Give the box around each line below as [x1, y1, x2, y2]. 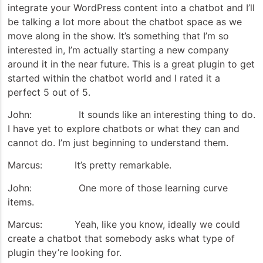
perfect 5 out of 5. [8, 86, 90, 98]
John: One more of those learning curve [8, 181, 228, 194]
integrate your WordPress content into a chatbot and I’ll [8, 1, 255, 14]
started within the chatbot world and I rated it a [8, 72, 220, 84]
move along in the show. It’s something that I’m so [8, 29, 229, 42]
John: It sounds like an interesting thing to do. [8, 108, 255, 120]
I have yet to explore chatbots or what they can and [8, 122, 240, 134]
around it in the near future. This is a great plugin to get [8, 58, 255, 70]
